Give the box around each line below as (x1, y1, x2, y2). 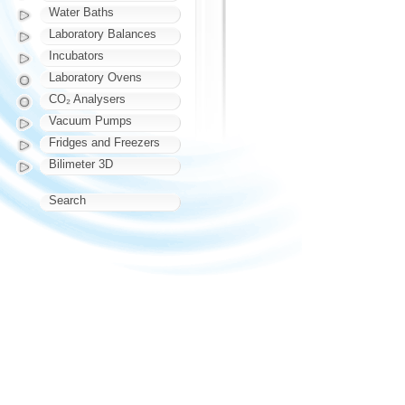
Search (49, 193, 86, 207)
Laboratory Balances (49, 27, 156, 41)
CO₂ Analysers (49, 92, 126, 106)
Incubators (49, 49, 104, 62)
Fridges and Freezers (49, 136, 160, 149)
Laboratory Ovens (49, 71, 142, 84)
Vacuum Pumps (49, 114, 132, 127)
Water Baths (49, 5, 114, 19)
